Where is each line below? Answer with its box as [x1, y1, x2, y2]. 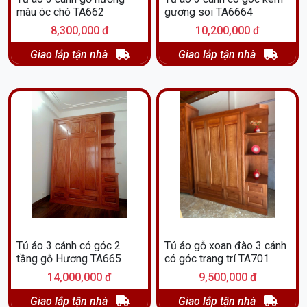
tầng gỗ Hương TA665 [16, 251, 121, 265]
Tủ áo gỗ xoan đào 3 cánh [164, 238, 286, 252]
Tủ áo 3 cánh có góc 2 [16, 238, 121, 252]
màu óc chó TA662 [16, 5, 104, 19]
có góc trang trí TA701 [164, 251, 269, 265]
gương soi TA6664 [164, 5, 253, 19]
